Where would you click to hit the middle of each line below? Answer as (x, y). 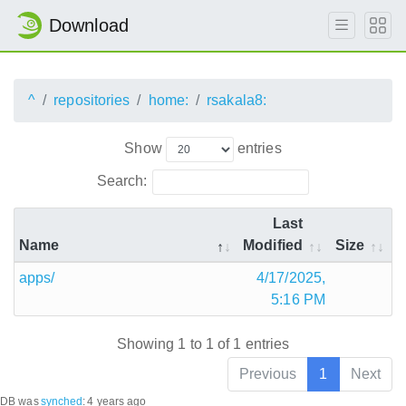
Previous (268, 374)
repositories (92, 100)
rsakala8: (237, 100)
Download (89, 25)
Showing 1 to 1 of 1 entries (203, 344)
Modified (273, 245)
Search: (122, 180)
